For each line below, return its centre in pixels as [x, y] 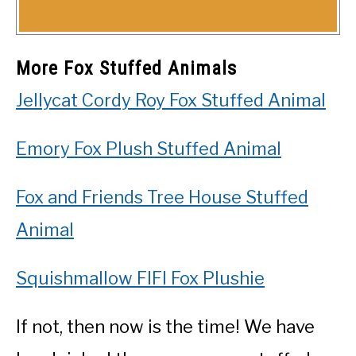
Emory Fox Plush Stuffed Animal [149, 149]
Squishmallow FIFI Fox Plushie [140, 279]
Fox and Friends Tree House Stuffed [162, 197]
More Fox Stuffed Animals [126, 69]
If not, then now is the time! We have [165, 327]
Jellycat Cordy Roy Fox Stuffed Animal [171, 101]
